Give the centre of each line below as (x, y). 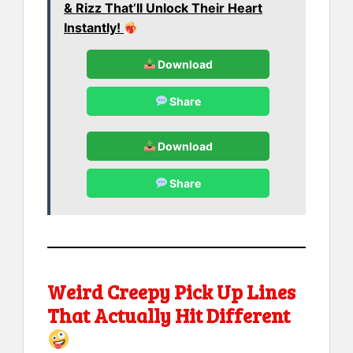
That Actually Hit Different (169, 316)
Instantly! (94, 28)
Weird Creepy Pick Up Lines (171, 292)
